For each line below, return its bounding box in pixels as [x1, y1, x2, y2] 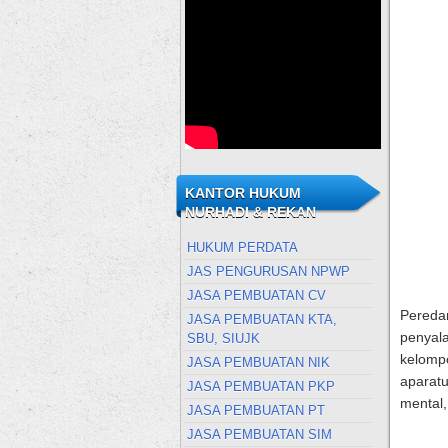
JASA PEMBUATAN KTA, [186, 312, 337, 327]
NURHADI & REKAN [184, 204, 316, 220]
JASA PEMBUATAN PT [186, 403, 325, 418]
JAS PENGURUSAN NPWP [186, 264, 350, 279]
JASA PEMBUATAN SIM [186, 427, 332, 442]
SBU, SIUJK [186, 331, 260, 346]
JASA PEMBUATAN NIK [186, 355, 330, 370]
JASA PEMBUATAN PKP [186, 379, 335, 394]
